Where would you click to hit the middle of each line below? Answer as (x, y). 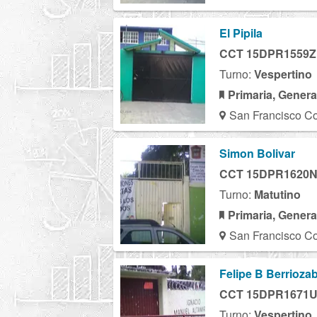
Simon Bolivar (257, 153)
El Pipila (241, 33)
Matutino (277, 194)
